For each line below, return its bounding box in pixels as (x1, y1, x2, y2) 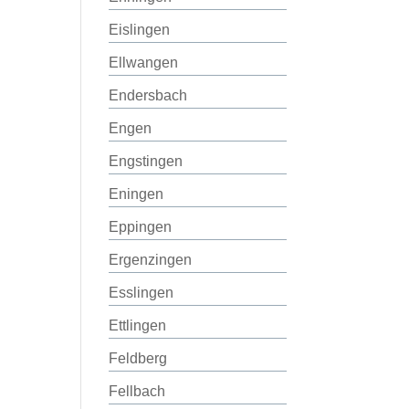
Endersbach (109, 88, 188, 103)
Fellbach (109, 383, 166, 399)
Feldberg (109, 351, 168, 366)
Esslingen (109, 285, 174, 300)
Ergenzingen (109, 252, 193, 267)
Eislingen (109, 22, 171, 37)
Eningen (109, 186, 164, 202)
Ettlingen (109, 318, 167, 333)
